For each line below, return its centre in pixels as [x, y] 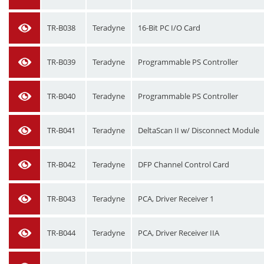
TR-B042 [61, 164]
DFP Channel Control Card [184, 164]
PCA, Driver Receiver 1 [176, 199]
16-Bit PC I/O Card [169, 28]
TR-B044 [61, 233]
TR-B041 [61, 130]
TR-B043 [61, 199]
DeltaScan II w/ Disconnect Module [199, 130]
